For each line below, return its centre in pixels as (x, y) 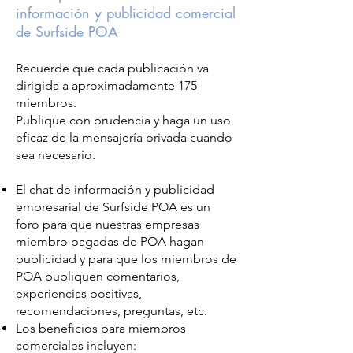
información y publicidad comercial (126, 12)
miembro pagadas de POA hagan (110, 241)
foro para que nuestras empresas (108, 224)
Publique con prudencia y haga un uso (123, 120)
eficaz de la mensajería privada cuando (124, 137)
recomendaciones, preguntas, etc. (111, 310)
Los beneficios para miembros (101, 328)
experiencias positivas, (79, 293)
